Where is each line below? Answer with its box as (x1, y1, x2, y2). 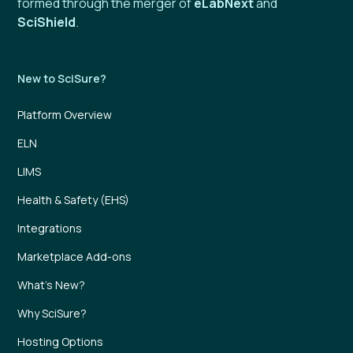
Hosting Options (17, 334, 104, 350)
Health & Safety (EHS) (17, 192, 130, 208)
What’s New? (17, 277, 86, 293)
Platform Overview (17, 107, 113, 123)
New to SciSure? (17, 71, 107, 87)
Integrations (17, 221, 83, 236)
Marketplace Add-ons (17, 249, 132, 265)
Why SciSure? (17, 306, 87, 321)
